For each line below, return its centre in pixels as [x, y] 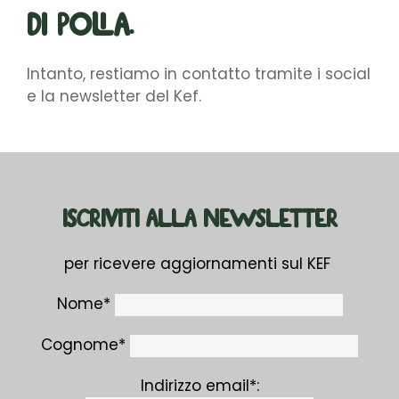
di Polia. [80, 26]
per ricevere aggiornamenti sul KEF [199, 263]
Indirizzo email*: [199, 385]
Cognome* [83, 344]
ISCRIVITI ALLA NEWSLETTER [199, 220]
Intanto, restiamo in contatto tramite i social [199, 73]
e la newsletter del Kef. [116, 96]
